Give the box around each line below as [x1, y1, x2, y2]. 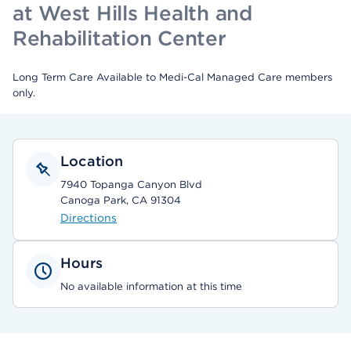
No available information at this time [60, 280, 242, 292]
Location [60, 153, 124, 169]
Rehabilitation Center [13, 26, 226, 50]
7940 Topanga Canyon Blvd [60, 179, 202, 190]
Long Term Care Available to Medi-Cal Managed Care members [13, 71, 332, 83]
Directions [60, 212, 117, 224]
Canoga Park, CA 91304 [60, 194, 181, 206]
